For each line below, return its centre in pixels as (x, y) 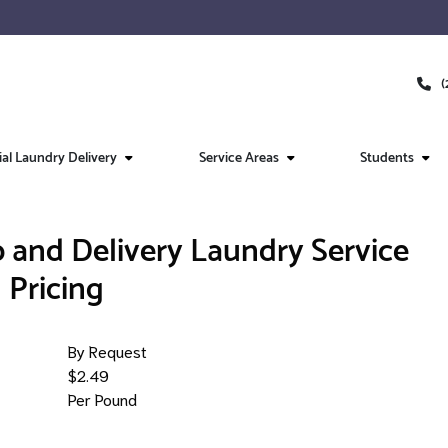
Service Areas (238, 158)
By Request (108, 350)
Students (387, 158)
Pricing (56, 290)
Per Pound (103, 398)
